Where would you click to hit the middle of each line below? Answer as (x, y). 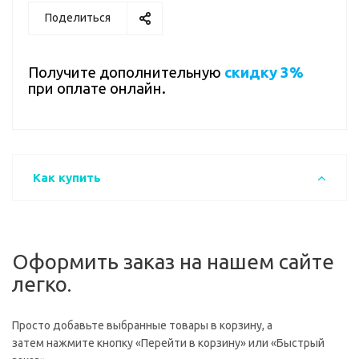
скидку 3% (264, 73)
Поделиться (78, 18)
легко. (42, 284)
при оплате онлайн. (97, 89)
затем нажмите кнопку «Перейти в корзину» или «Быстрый (168, 343)
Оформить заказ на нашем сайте (173, 262)
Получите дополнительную (125, 73)
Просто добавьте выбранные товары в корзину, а (142, 325)
